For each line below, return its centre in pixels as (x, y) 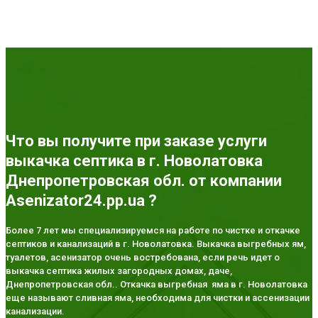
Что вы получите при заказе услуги (136, 141)
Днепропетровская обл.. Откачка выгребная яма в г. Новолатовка (157, 285)
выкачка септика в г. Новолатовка (134, 160)
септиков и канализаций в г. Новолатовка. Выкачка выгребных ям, (156, 244)
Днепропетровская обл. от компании (144, 180)
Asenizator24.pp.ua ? (81, 200)
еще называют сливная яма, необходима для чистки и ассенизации (158, 298)
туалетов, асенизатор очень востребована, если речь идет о (143, 258)
